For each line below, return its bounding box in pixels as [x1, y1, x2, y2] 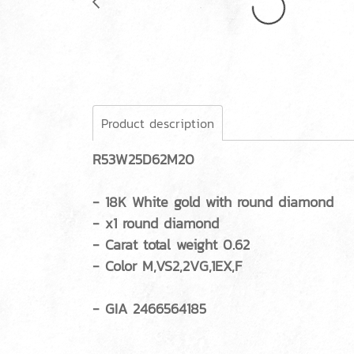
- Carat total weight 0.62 [92, 234, 250, 256]
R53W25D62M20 [92, 149, 194, 171]
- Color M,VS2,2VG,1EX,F [92, 255, 247, 277]
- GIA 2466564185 [92, 298, 206, 320]
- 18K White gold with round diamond [92, 191, 333, 213]
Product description [101, 114, 214, 134]
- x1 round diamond [92, 213, 219, 235]
